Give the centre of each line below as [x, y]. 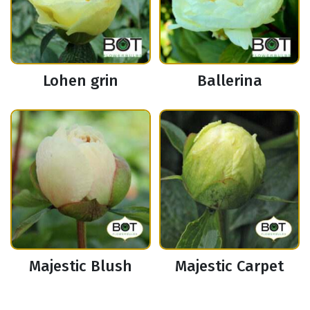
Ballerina [229, 81]
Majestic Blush [81, 266]
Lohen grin [81, 81]
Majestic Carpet [229, 266]
